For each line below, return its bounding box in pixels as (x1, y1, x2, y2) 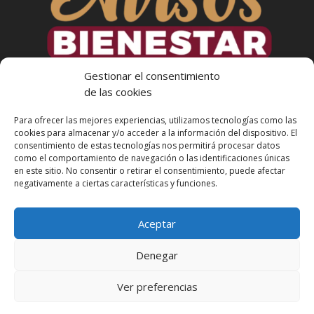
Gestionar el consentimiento (84, 69, 220, 83)
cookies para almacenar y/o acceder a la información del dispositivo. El (14, 127, 297, 139)
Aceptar (138, 216, 176, 231)
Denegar (136, 247, 178, 262)
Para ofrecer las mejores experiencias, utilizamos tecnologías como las (14, 114, 296, 126)
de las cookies (84, 85, 152, 99)
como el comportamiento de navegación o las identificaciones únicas (14, 152, 289, 164)
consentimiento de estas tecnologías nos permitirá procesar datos (14, 139, 280, 151)
